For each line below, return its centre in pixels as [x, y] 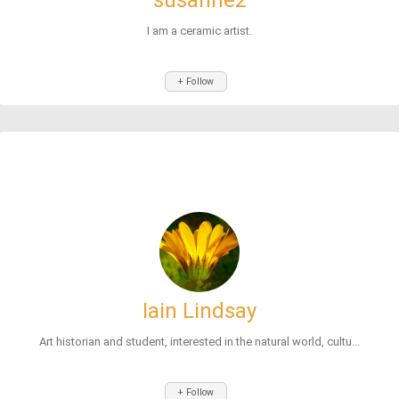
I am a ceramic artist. [199, 31]
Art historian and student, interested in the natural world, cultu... [199, 342]
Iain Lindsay [199, 311]
